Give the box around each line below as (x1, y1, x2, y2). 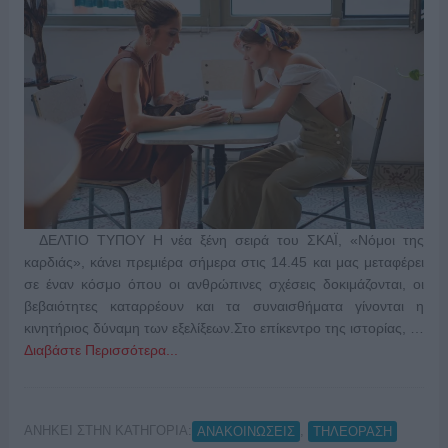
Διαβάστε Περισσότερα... (23, 342, 178, 359)
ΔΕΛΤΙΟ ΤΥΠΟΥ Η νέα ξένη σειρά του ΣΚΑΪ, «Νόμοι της (23, 232, 425, 249)
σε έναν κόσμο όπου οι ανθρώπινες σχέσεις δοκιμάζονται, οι (23, 276, 425, 293)
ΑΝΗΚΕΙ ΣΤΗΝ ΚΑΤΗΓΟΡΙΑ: (23, 423, 192, 439)
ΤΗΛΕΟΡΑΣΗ (312, 423, 392, 439)
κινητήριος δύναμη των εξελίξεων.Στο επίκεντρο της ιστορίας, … (23, 320, 425, 337)
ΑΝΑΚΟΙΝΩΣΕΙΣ (196, 423, 295, 439)
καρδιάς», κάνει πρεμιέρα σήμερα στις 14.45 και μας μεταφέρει (23, 254, 425, 271)
